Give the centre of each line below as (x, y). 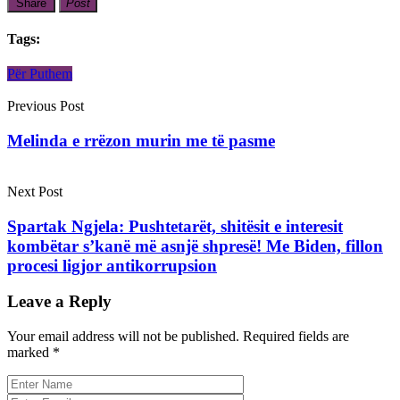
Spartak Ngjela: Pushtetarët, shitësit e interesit (175, 226)
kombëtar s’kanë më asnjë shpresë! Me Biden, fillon (195, 246)
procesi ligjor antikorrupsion (112, 265)
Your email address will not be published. (123, 336)
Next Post (35, 191)
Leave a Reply (59, 302)
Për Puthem (40, 74)
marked (30, 352)
